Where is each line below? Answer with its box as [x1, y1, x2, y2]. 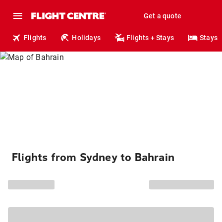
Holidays [72, 34, 101, 42]
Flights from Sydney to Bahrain [12, 151, 174, 164]
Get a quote [143, 12, 181, 20]
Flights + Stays [126, 34, 174, 42]
